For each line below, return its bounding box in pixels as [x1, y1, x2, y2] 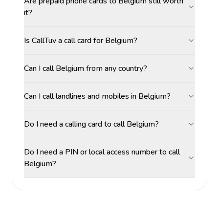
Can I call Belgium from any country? [24, 63, 147, 74]
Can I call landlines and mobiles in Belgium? [24, 91, 171, 102]
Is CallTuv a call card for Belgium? [24, 35, 137, 46]
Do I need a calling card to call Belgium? [24, 119, 159, 130]
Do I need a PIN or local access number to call [24, 147, 180, 157]
